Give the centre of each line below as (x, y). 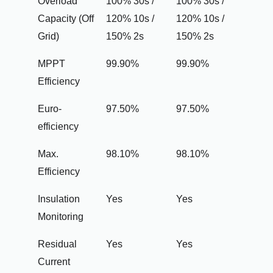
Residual (57, 244)
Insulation (58, 199)
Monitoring (60, 217)
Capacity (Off (66, 19)
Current (54, 262)
